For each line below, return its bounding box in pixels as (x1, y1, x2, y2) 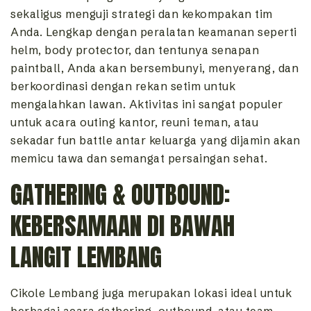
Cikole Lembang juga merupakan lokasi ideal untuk (10, 286, 292, 301)
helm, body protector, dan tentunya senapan (10, 43, 259, 58)
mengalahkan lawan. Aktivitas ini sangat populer (10, 97, 283, 112)
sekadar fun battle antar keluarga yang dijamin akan (10, 133, 301, 148)
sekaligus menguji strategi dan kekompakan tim (10, 7, 273, 22)
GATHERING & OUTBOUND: (10, 176, 230, 214)
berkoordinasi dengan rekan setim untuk (10, 79, 235, 94)
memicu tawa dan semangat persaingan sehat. (10, 151, 267, 166)
